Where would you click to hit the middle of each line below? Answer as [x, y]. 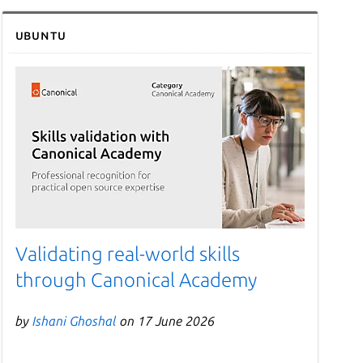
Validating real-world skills [127, 254]
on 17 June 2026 [165, 320]
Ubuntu [41, 34]
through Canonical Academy [136, 280]
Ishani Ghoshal [74, 320]
